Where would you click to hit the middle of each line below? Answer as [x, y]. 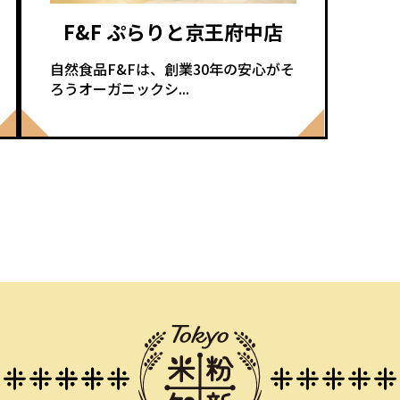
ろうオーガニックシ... [119, 88]
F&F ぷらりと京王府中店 [173, 31]
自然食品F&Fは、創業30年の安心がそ [172, 69]
